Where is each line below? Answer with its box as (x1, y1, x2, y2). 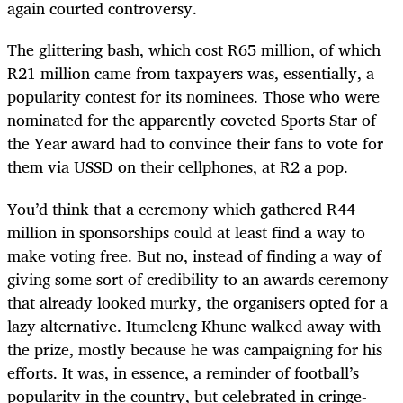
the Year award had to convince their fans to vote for (7, 130, 383, 157)
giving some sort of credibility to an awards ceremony (7, 264, 389, 292)
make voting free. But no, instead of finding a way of (7, 241, 381, 269)
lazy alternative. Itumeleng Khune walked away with (7, 311, 381, 339)
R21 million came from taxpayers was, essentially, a (7, 59, 374, 87)
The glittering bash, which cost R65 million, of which (7, 36, 381, 64)
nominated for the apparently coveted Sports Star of (7, 106, 376, 134)
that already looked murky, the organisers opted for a (7, 288, 388, 316)
